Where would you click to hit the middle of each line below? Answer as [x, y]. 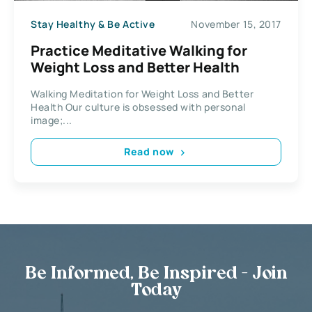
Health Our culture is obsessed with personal [138, 107]
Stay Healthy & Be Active [93, 24]
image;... [52, 120]
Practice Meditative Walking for [139, 50]
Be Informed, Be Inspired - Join [156, 274]
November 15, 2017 [236, 24]
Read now [149, 152]
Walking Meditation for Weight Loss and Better [142, 93]
